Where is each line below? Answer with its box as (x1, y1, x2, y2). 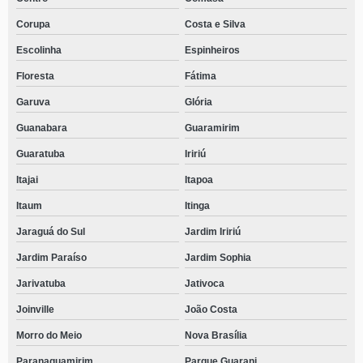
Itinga (184, 200, 210, 211)
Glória (184, 96, 212, 108)
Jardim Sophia (184, 252, 251, 263)
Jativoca (184, 278, 224, 289)
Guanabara (16, 122, 67, 134)
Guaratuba (16, 148, 65, 160)
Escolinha (16, 45, 62, 56)
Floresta (16, 70, 54, 82)
